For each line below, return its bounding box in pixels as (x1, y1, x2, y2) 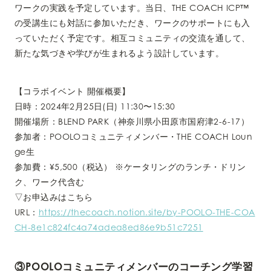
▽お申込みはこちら (15, 191, 93, 202)
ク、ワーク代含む (15, 176, 85, 187)
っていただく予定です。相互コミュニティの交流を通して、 (15, 32, 250, 43)
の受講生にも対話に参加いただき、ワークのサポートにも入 (15, 17, 250, 28)
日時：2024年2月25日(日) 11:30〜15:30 (15, 100, 175, 111)
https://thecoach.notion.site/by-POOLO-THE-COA (38, 206, 255, 217)
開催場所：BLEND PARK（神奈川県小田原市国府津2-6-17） (15, 116, 250, 126)
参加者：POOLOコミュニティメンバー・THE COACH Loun (15, 131, 253, 142)
